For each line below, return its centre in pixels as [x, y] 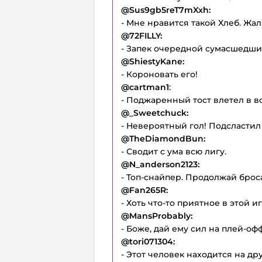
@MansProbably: [157, 216]
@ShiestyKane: [153, 61]
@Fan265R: [144, 190]
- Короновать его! [159, 74]
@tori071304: [148, 241]
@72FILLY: [142, 35]
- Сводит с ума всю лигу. [174, 151]
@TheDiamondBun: [163, 138]
